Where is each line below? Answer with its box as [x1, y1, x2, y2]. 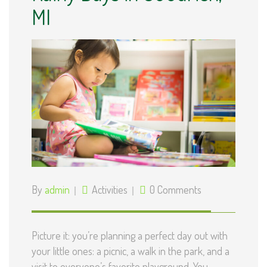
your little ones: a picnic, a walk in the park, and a [32, 244, 229, 257]
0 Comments [150, 182, 201, 196]
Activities [92, 182, 128, 196]
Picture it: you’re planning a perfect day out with [32, 228, 228, 242]
